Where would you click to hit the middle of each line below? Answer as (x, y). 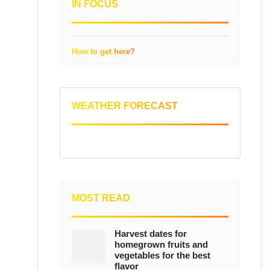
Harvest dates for (151, 234)
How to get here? (103, 52)
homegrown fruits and (161, 244)
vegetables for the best (162, 255)
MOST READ (101, 198)
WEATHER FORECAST (125, 106)
